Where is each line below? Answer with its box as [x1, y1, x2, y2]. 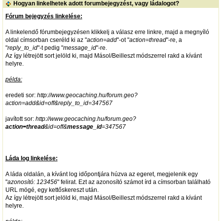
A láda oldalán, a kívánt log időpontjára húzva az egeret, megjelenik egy [5, 170, 198, 178]
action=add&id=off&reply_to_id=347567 [5, 99, 112, 107]
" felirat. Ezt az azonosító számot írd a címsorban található [57, 178, 211, 185]
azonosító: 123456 [7, 178, 57, 185]
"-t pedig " [37, 44, 63, 51]
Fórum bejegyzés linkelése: [5, 12, 82, 20]
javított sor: [5, 115, 36, 122]
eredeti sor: [5, 91, 37, 99]
